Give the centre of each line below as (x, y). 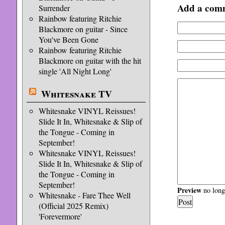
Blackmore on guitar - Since (83, 29)
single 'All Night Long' (75, 71)
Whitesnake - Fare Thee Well (84, 195)
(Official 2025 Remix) (73, 206)
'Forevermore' (60, 216)
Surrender (54, 8)
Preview (189, 190)
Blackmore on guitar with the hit (90, 61)
